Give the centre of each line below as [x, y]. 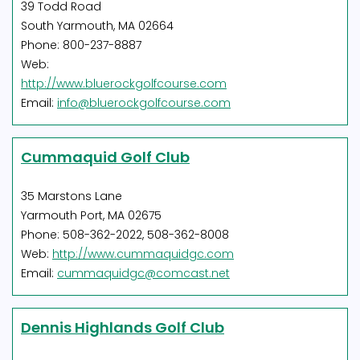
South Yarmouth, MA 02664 [97, 26]
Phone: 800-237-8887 [81, 45]
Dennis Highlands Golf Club [123, 327]
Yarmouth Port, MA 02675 [91, 215]
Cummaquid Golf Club [105, 157]
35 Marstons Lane [72, 196]
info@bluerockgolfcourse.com [144, 103]
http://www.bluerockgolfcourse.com [124, 84]
